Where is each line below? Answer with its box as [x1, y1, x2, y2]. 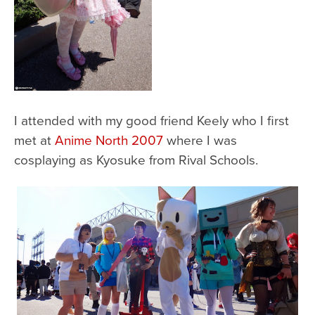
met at [14, 130, 55, 150]
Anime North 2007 [55, 130, 163, 150]
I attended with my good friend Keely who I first [14, 110, 289, 130]
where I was [163, 130, 237, 150]
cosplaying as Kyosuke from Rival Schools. [14, 150, 258, 169]
